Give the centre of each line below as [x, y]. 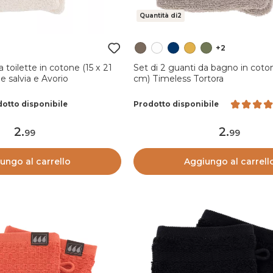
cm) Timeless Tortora [178, 78]
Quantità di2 [160, 15]
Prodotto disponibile [176, 104]
